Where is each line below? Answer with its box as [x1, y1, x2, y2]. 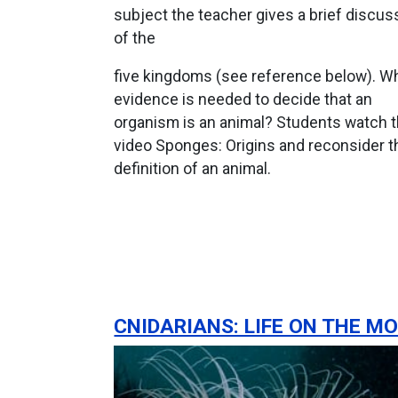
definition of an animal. [114, 159, 272, 178]
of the [114, 28, 156, 47]
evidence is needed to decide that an [114, 90, 373, 108]
